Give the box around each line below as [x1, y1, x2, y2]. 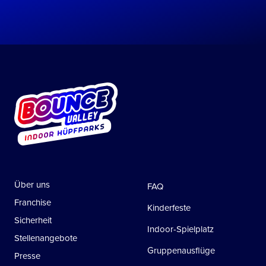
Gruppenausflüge [147, 245, 215, 256]
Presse [20, 251, 40, 262]
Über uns [21, 179, 50, 191]
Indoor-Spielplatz [147, 224, 214, 235]
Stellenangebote [20, 233, 77, 244]
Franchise [19, 197, 51, 208]
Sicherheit [20, 215, 52, 226]
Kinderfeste [147, 202, 191, 214]
